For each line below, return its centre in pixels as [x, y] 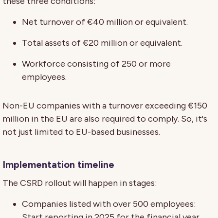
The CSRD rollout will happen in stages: [80, 183]
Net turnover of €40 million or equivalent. [105, 22]
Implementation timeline [58, 164]
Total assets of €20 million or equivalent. [102, 43]
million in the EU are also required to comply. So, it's [105, 118]
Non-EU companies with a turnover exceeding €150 [105, 105]
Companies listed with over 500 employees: [109, 204]
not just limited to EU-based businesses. [81, 132]
